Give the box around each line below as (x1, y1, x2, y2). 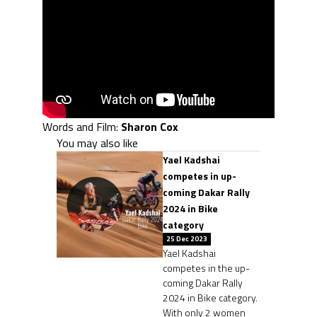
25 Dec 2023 (166, 233, 207, 244)
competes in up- (163, 168, 236, 183)
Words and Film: (42, 117, 121, 135)
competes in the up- (163, 260, 250, 275)
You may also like (57, 134, 138, 151)
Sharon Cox (121, 117, 178, 135)
